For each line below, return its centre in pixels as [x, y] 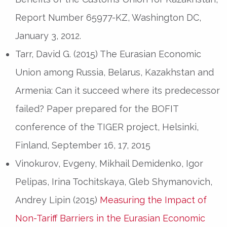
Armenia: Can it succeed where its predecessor [118, 90]
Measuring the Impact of [153, 200]
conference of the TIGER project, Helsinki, [107, 127]
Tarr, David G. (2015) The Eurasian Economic [108, 54]
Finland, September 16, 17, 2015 [83, 145]
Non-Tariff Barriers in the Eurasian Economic [110, 218]
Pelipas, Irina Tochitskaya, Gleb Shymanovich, [114, 181]
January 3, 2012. [48, 35]
